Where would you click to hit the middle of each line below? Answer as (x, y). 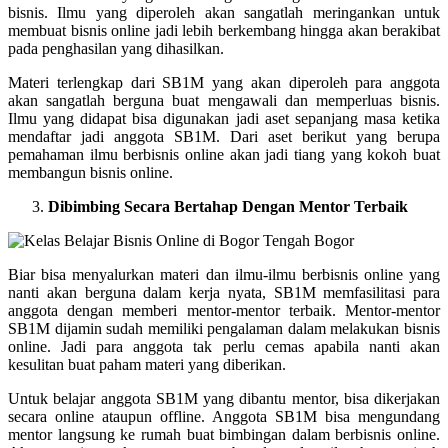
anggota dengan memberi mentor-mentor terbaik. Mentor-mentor (224, 310)
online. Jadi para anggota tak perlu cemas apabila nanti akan (224, 346)
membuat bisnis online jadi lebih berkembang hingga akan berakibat (224, 30)
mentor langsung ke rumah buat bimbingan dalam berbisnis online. (224, 434)
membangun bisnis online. (90, 172)
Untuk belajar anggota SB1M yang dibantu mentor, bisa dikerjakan (224, 398)
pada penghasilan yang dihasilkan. (116, 48)
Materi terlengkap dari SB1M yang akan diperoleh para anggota (224, 82)
